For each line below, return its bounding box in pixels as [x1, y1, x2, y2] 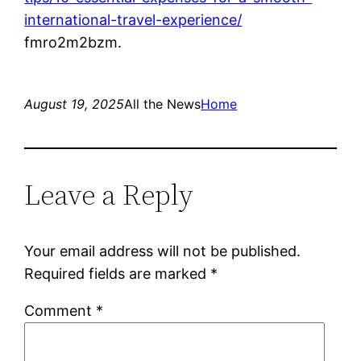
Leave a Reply [24, 174, 194, 214]
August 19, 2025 [24, 95, 125, 112]
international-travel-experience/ [24, 10, 243, 28]
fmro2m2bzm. [24, 33, 122, 51]
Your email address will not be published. [24, 242, 301, 259]
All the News [124, 95, 201, 112]
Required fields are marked [24, 264, 211, 282]
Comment [24, 301, 97, 319]
